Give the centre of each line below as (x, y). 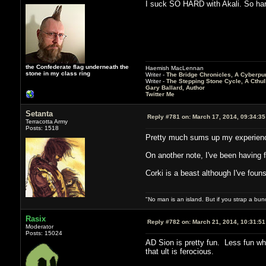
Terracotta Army (46, 121)
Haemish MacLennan (174, 68)
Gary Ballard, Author (175, 87)
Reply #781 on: (169, 116)
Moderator (39, 226)
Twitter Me (160, 94)
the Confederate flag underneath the (77, 66)
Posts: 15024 (44, 233)
